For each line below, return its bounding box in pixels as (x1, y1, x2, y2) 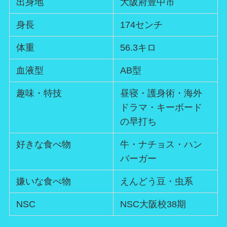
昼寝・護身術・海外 (120, 88, 203, 99)
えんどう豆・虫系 (120, 176, 194, 187)
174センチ (120, 20, 163, 30)
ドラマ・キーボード (120, 102, 203, 113)
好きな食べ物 (16, 139, 71, 150)
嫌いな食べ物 (16, 176, 71, 187)
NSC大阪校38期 (120, 199, 186, 210)
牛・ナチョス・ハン (120, 139, 203, 150)
